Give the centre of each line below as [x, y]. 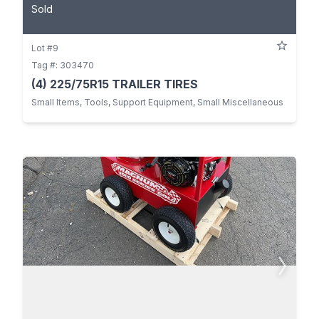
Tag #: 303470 [63, 65]
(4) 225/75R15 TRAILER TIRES [115, 84]
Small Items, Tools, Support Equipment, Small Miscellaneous [157, 102]
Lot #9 [45, 48]
